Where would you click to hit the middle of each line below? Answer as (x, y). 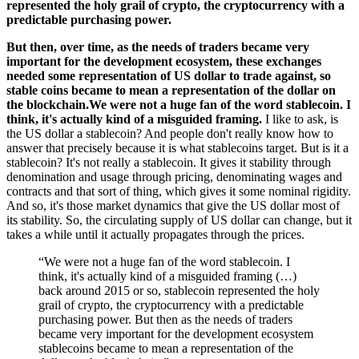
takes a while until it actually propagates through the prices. (155, 234)
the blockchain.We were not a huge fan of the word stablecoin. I (179, 104)
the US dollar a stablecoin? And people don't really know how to (170, 133)
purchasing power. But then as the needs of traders (165, 319)
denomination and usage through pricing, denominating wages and (174, 176)
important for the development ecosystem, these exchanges (164, 61)
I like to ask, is (302, 119)
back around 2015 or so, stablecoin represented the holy (179, 290)
